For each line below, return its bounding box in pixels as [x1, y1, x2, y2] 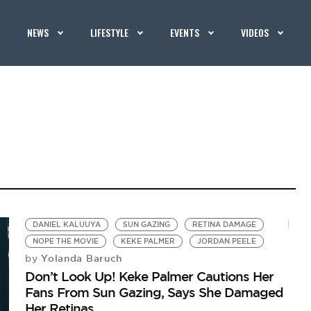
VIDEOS [241, 25, 269, 40]
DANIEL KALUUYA [33, 220, 101, 229]
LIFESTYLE [90, 25, 129, 40]
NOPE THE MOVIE [33, 237, 99, 246]
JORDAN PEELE [197, 237, 257, 246]
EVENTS [170, 25, 200, 40]
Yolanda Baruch [37, 252, 123, 264]
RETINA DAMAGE [192, 220, 257, 229]
